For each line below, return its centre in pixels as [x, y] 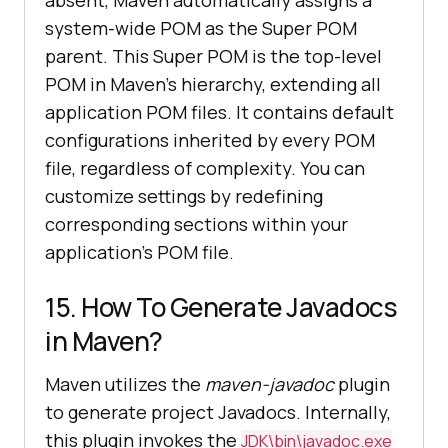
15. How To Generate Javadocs [221, 306]
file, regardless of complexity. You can [205, 167]
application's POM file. [139, 251]
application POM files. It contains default [219, 111]
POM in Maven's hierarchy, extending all [213, 83]
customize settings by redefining [184, 195]
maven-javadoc [269, 383]
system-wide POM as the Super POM [201, 27]
